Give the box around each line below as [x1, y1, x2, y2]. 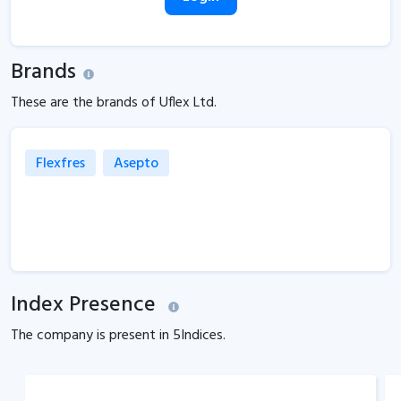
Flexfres [36, 152, 85, 175]
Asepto [114, 152, 158, 175]
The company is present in [11, 324, 173, 347]
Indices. [181, 324, 226, 347]
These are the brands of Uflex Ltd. [11, 91, 217, 115]
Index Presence [11, 288, 156, 322]
